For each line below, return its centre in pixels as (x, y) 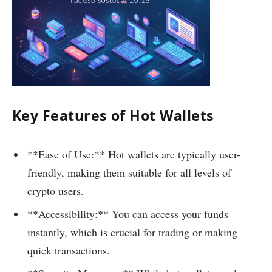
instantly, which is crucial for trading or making (132, 232)
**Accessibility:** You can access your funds (128, 214)
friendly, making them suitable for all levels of (129, 173)
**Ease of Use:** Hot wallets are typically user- (134, 155)
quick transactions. (69, 250)
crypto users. (56, 191)
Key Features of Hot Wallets (113, 115)
